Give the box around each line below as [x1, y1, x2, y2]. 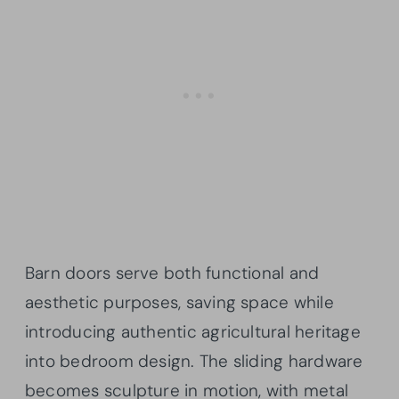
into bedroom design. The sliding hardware [25, 349, 363, 372]
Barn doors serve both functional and [25, 261, 320, 284]
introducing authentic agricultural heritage [25, 320, 361, 343]
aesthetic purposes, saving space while [25, 290, 334, 313]
